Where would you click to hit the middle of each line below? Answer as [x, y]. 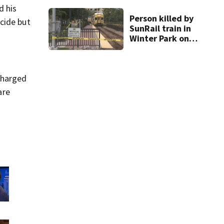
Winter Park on [159, 38]
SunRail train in [160, 28]
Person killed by [161, 18]
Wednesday [153, 48]
